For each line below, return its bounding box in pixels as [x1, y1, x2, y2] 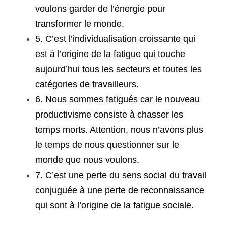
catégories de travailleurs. [35, 79, 139, 89]
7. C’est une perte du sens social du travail [35, 170, 206, 180]
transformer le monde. [35, 19, 124, 29]
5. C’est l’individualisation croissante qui [35, 34, 195, 44]
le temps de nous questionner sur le [35, 140, 179, 150]
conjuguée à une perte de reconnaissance [35, 185, 204, 195]
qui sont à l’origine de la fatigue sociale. [35, 200, 194, 210]
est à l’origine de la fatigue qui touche [35, 49, 185, 59]
